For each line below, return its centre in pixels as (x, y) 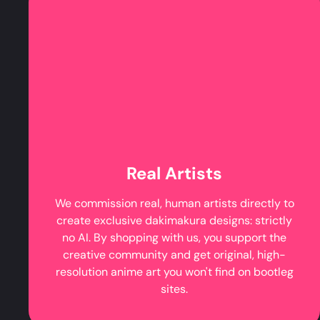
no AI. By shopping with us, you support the (174, 237)
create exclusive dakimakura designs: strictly (174, 220)
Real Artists (174, 173)
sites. (174, 289)
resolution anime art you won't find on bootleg (174, 271)
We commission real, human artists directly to (174, 203)
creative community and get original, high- (174, 254)
